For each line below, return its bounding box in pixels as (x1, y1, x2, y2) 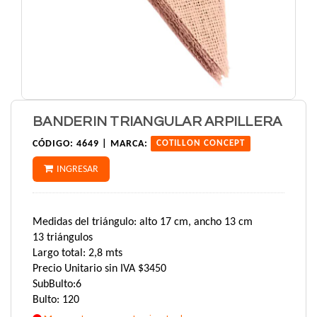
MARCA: (110, 139, 148, 149)
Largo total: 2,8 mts (33, 248, 122, 259)
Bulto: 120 (33, 294, 79, 306)
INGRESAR (57, 164, 98, 175)
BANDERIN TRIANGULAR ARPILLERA (33, 115, 282, 129)
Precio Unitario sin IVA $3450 (33, 263, 166, 275)
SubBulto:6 (33, 279, 81, 290)
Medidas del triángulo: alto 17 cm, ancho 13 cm (33, 217, 253, 228)
